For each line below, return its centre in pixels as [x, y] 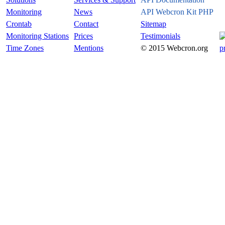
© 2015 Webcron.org [174, 48]
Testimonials [160, 36]
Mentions [89, 48]
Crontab [19, 24]
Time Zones [25, 48]
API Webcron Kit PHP [177, 12]
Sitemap [153, 24]
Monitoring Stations [37, 36]
